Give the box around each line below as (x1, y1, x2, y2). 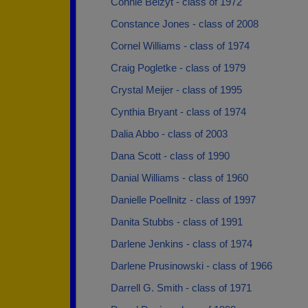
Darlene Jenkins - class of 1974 (111, 238, 252, 250)
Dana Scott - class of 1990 (111, 150, 230, 162)
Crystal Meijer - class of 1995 (111, 84, 242, 96)
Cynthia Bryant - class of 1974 (111, 106, 246, 118)
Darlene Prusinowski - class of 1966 (111, 260, 272, 272)
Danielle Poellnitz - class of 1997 (111, 194, 256, 206)
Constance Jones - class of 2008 (111, 18, 258, 30)
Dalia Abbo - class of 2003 (111, 128, 228, 140)
